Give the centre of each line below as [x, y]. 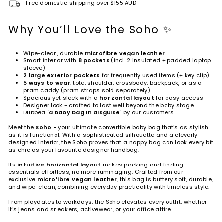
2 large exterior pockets [62, 75]
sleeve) [34, 68]
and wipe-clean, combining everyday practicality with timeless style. [109, 187]
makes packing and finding [142, 164]
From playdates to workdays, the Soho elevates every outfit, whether [108, 201]
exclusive [23, 179]
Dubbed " [36, 112]
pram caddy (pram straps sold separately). [87, 90]
